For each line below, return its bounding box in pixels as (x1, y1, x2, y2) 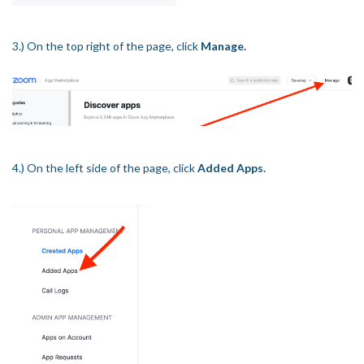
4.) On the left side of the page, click (12, 161, 197, 175)
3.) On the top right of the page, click (12, 38, 201, 53)
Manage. (201, 38, 246, 53)
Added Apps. (197, 161, 266, 175)
